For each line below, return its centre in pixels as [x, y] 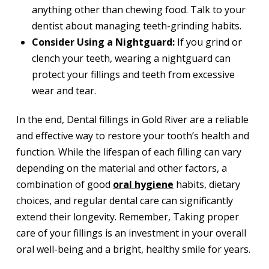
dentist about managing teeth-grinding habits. [137, 26]
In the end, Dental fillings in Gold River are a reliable [132, 119]
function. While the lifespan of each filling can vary [128, 152]
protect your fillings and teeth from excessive [134, 74]
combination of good [64, 184]
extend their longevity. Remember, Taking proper [127, 216]
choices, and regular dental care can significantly [124, 200]
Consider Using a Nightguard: [104, 42]
